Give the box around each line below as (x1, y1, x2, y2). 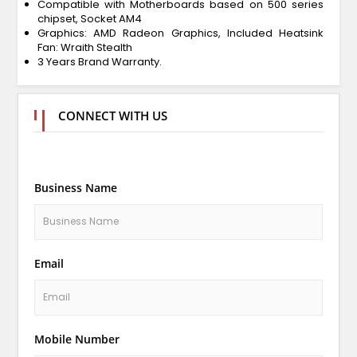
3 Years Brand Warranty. (37, 53, 164, 69)
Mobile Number (33, 331, 120, 347)
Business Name (33, 179, 117, 195)
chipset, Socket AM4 (37, 10, 142, 26)
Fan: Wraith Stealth (37, 39, 132, 55)
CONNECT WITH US (57, 107, 167, 124)
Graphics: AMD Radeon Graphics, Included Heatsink (37, 25, 324, 41)
